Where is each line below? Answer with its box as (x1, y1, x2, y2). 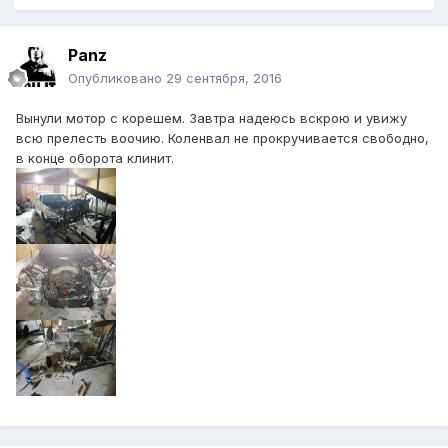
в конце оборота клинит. (16, 150, 174, 167)
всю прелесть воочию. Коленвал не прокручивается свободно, (16, 130, 429, 147)
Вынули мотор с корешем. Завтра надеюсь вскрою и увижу (16, 110, 407, 127)
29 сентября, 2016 (166, 70, 282, 87)
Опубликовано (68, 70, 166, 87)
